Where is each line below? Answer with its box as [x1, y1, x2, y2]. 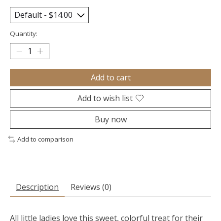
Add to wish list [77, 92, 133, 104]
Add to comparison [17, 134, 74, 144]
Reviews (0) [71, 181, 111, 192]
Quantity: [10, 29, 37, 38]
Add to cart [90, 72, 131, 83]
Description [16, 181, 59, 192]
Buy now [94, 113, 127, 125]
